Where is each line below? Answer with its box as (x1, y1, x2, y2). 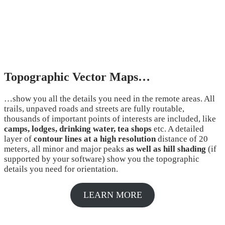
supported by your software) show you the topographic (4, 154, 199, 164)
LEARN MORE (83, 190, 142, 200)
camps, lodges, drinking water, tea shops (4, 124, 152, 134)
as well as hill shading (126, 144, 206, 154)
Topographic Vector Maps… (4, 70, 150, 84)
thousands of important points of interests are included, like (4, 114, 216, 124)
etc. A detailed (152, 124, 204, 134)
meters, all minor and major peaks (4, 144, 126, 154)
